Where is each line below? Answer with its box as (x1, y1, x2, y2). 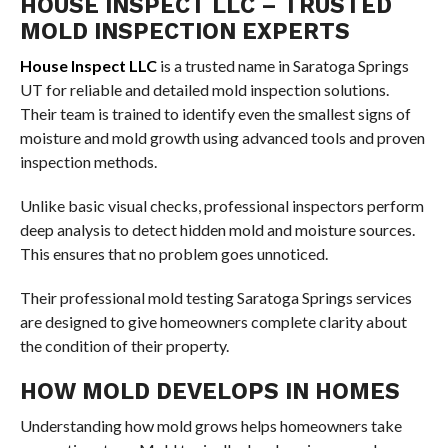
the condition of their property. (19, 336, 229, 355)
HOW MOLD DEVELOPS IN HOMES (19, 378, 400, 404)
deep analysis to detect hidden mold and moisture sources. (19, 220, 415, 239)
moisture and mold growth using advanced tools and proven (19, 128, 425, 147)
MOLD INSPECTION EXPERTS (19, 18, 350, 44)
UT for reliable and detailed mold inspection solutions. (19, 80, 389, 99)
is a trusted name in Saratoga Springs (156, 56, 409, 75)
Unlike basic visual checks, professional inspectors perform (19, 196, 424, 215)
